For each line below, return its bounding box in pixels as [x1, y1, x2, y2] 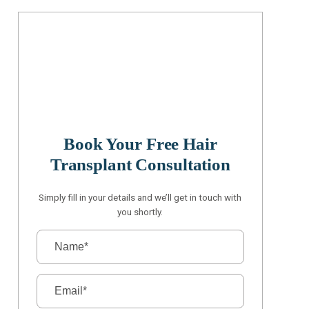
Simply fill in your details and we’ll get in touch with [39, 191, 242, 203]
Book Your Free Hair [63, 134, 217, 153]
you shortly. [117, 206, 163, 217]
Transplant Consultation [50, 154, 230, 174]
